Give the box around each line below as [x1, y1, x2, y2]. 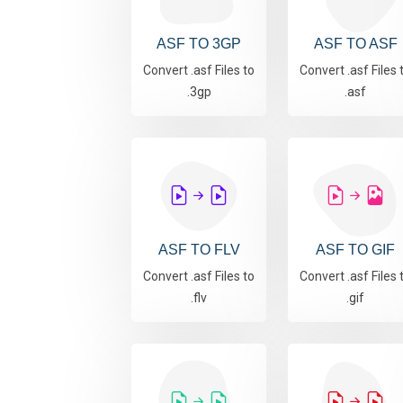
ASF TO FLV [157, 242, 240, 258]
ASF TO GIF [316, 242, 395, 258]
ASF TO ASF [313, 36, 398, 52]
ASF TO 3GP [157, 36, 241, 52]
